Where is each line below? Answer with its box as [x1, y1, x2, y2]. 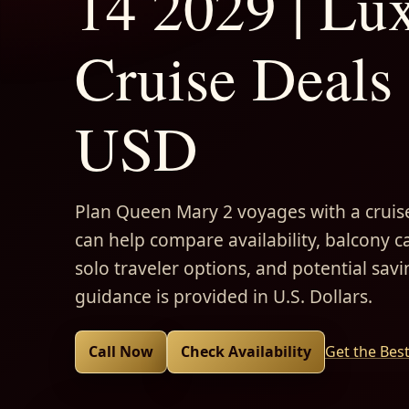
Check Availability [181, 341, 311, 362]
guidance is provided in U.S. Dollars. [75, 283, 372, 309]
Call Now [89, 341, 153, 362]
